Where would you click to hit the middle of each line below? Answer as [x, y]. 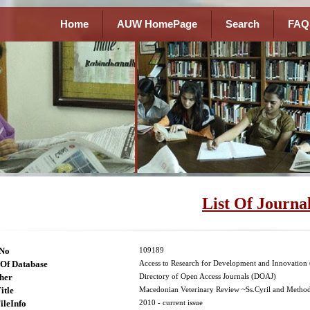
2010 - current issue [171, 303]
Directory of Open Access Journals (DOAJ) [208, 277]
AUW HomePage [157, 24]
